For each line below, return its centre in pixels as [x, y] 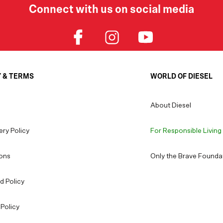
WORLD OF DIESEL [182, 77]
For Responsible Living [186, 131]
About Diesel [171, 106]
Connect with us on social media [111, 10]
